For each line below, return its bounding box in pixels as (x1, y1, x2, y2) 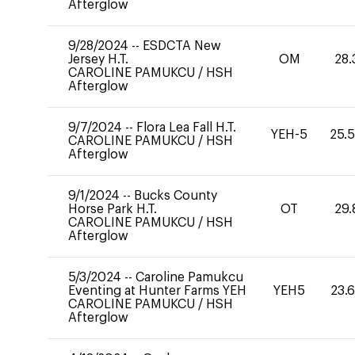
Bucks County (134, 189, 217, 202)
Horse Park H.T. (68, 203, 157, 216)
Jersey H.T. (68, 53, 128, 66)
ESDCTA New (143, 40, 221, 52)
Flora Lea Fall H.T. (136, 121, 236, 134)
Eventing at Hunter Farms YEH (68, 284, 246, 297)
